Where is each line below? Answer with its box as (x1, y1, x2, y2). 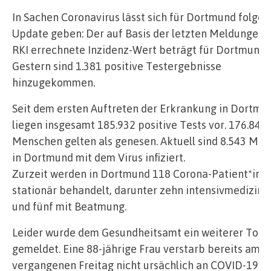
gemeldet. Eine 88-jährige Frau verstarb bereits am (12, 242, 260, 256)
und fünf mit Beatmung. (12, 200, 126, 214)
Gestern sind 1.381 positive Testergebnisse (12, 59, 221, 73)
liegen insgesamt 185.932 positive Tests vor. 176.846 (12, 118, 267, 132)
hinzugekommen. (12, 76, 95, 90)
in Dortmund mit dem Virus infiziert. (12, 151, 185, 165)
